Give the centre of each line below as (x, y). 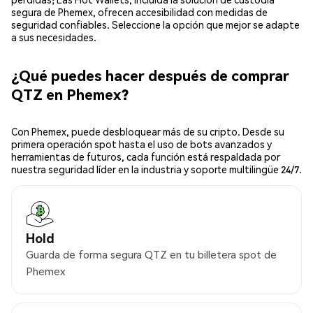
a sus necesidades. (54, 37)
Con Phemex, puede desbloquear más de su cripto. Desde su (148, 132)
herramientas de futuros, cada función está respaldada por (146, 157)
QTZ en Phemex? (70, 94)
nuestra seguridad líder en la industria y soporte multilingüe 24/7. (156, 169)
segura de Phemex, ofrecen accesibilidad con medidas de (139, 12)
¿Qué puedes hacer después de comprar (150, 75)
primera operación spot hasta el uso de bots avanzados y (141, 144)
